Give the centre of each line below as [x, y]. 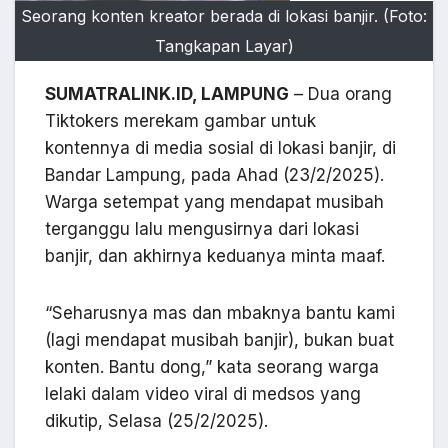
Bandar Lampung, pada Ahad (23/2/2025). [214, 174]
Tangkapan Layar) [224, 45]
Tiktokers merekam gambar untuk [180, 120]
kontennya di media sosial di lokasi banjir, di [220, 147]
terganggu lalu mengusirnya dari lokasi [202, 228]
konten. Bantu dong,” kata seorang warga [212, 366]
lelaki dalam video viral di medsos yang [203, 393]
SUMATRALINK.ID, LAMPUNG [167, 93]
